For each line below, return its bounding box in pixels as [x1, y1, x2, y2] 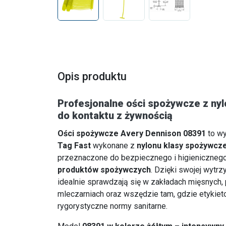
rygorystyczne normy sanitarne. [58, 201, 167, 211]
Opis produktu [58, 70, 127, 83]
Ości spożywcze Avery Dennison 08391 [58, 129, 206, 139]
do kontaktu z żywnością [58, 109, 173, 122]
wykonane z [91, 141, 137, 151]
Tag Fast [58, 141, 91, 151]
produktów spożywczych [58, 165, 151, 175]
